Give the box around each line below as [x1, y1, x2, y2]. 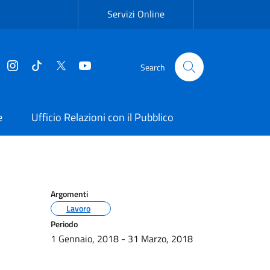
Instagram [19, 58, 65, 74]
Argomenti [50, 187, 88, 200]
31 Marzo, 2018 [127, 231, 193, 246]
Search [140, 60, 165, 74]
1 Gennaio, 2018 [50, 231, 119, 246]
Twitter [67, 58, 99, 74]
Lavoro [66, 202, 90, 215]
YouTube [92, 58, 129, 74]
